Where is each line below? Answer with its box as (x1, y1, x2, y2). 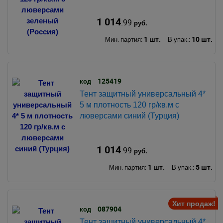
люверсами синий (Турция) (79, 111, 179, 120)
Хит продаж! (172, 199, 216, 208)
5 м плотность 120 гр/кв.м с (79, 101, 179, 110)
